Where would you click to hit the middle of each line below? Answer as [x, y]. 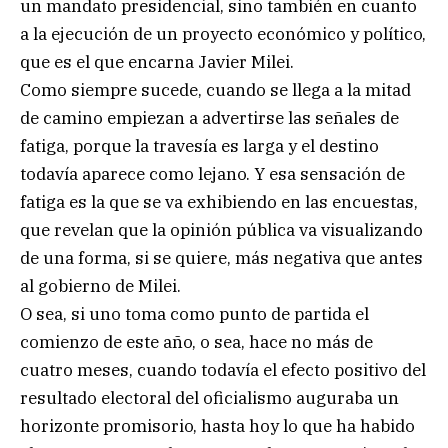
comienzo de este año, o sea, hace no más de [196, 342]
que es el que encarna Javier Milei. [157, 62]
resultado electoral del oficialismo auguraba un [209, 398]
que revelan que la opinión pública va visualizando [221, 230]
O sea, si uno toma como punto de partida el [194, 314]
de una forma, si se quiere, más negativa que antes [221, 258]
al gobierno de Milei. [100, 286]
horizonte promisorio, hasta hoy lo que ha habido [217, 426]
